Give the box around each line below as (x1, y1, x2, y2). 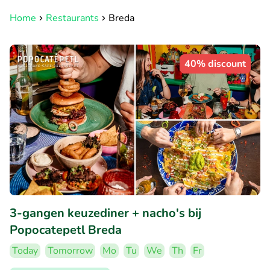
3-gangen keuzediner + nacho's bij (10, 204, 201, 221)
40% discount (184, 57, 246, 71)
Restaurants (46, 11, 99, 25)
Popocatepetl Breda (10, 221, 122, 238)
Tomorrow (48, 243, 93, 257)
